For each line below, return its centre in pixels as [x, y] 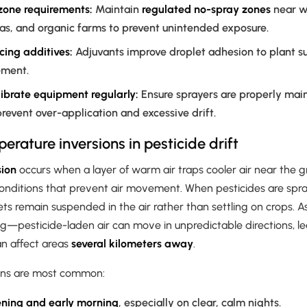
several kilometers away [132, 244]
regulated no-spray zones [206, 10]
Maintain [117, 10]
